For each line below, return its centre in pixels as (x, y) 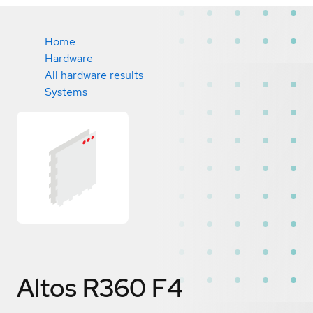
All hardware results (94, 75)
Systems (66, 92)
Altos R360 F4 (100, 287)
